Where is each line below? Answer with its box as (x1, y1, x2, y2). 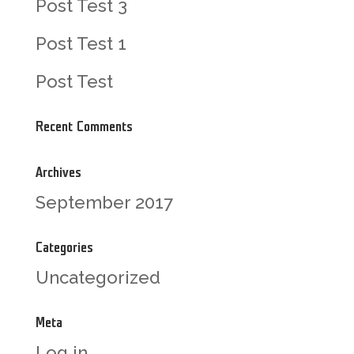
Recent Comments (35, 119, 133, 134)
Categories (35, 239, 93, 255)
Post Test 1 (35, 32, 126, 54)
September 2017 (35, 191, 173, 213)
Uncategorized (35, 266, 160, 288)
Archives (35, 164, 81, 180)
